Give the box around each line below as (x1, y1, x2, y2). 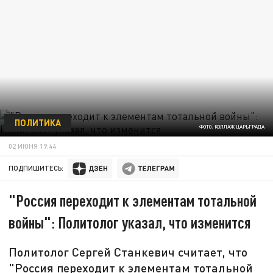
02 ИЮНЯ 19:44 (9, 141, 57, 150)
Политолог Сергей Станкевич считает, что (9, 244, 248, 260)
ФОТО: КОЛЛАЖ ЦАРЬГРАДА (199, 124, 264, 130)
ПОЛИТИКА (14, 116, 61, 128)
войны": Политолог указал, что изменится (9, 213, 251, 232)
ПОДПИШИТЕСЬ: (9, 164, 64, 172)
